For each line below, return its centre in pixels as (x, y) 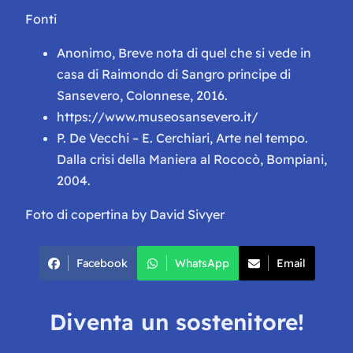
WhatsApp (202, 264)
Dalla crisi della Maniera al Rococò (158, 160)
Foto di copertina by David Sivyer (125, 215)
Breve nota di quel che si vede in (215, 53)
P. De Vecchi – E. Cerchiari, (136, 138)
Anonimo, (87, 53)
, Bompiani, (294, 160)
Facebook (102, 264)
